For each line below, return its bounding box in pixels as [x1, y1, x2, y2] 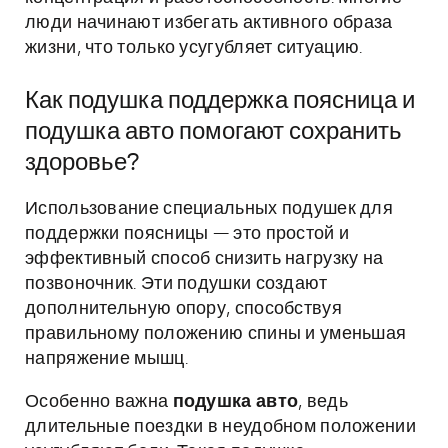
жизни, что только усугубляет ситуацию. [25, 39, 363, 57]
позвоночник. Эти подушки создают [25, 275, 328, 293]
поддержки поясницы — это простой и [25, 225, 350, 243]
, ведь [298, 393, 348, 411]
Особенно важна [25, 393, 173, 411]
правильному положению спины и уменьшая [25, 325, 407, 343]
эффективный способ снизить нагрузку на [25, 250, 384, 268]
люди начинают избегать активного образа [25, 14, 393, 32]
